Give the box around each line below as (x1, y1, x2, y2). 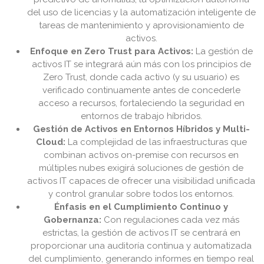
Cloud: (36, 137, 65, 148)
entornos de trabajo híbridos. (81, 111, 202, 122)
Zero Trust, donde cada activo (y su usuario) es (43, 72, 240, 83)
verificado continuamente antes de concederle (42, 85, 240, 96)
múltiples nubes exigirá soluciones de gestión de (39, 163, 244, 174)
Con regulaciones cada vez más (101, 214, 239, 226)
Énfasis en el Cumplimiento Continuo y (54, 202, 229, 213)
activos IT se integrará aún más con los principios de (32, 59, 251, 70)
